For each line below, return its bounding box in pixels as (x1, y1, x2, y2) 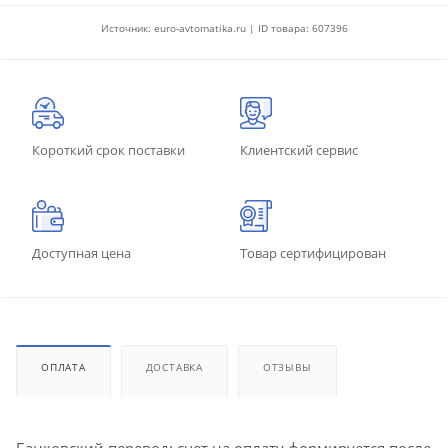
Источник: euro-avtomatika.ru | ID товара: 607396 (100, 20, 348, 35)
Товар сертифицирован (240, 243, 386, 262)
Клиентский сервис (240, 140, 358, 159)
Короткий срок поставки (32, 140, 185, 159)
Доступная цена (32, 243, 131, 262)
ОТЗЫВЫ (262, 359, 312, 374)
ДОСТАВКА (145, 359, 204, 374)
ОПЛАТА (41, 359, 86, 374)
